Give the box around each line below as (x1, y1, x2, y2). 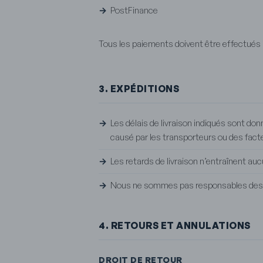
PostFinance (110, 4, 158, 16)
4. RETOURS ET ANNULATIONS (99, 219, 251, 231)
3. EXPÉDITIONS (99, 82, 179, 95)
